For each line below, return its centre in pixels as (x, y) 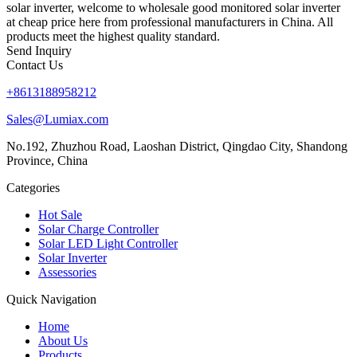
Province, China (47, 160)
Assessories (67, 272)
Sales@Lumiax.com (57, 119)
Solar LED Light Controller (108, 243)
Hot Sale (60, 214)
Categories (33, 187)
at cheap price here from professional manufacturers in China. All (170, 22)
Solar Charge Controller (98, 229)
